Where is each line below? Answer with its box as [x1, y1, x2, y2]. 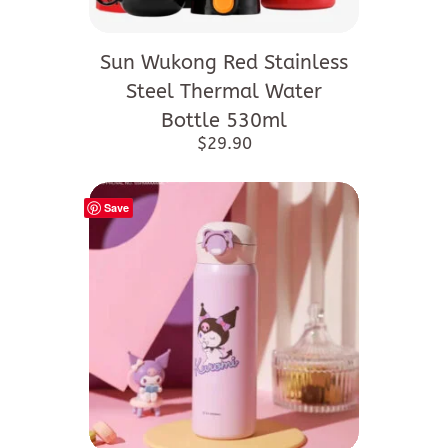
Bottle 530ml [161, 108, 287, 132]
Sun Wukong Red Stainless [100, 50, 348, 74]
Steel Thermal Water [126, 79, 322, 103]
